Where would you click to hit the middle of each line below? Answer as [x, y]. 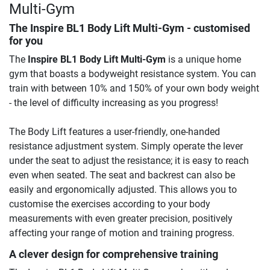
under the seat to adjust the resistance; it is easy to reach [129, 161]
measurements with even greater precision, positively [121, 219]
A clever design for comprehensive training [114, 255]
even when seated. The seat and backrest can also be [122, 175]
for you [26, 41]
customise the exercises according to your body [110, 204]
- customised [217, 29]
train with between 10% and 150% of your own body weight [134, 89]
